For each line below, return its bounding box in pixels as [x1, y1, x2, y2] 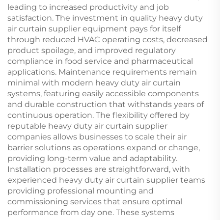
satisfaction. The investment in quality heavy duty [7, 13, 203, 23]
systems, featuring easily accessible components [7, 88, 199, 98]
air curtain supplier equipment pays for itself [7, 24, 181, 33]
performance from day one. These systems [7, 207, 174, 217]
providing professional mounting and [7, 186, 154, 195]
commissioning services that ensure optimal [7, 196, 182, 206]
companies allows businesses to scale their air [7, 132, 187, 141]
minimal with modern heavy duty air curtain [7, 78, 181, 87]
